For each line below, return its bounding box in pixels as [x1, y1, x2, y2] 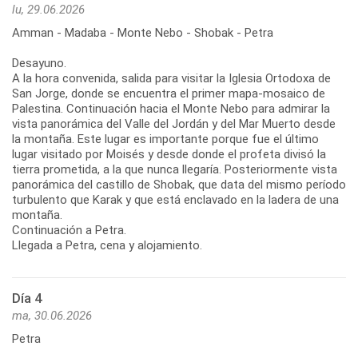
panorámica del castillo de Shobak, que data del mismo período [12, 177, 346, 192]
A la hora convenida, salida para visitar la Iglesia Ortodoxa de [12, 70, 331, 86]
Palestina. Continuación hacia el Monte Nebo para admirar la [12, 101, 330, 116]
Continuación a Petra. [12, 222, 126, 237]
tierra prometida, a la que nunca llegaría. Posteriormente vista [12, 161, 337, 177]
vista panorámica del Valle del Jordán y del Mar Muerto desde [12, 116, 336, 131]
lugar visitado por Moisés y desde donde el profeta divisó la [12, 146, 326, 161]
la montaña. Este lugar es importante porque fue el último [12, 131, 319, 146]
